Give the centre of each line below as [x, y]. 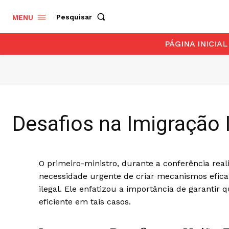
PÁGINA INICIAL [196, 44]
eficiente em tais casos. [85, 202]
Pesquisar [74, 17]
